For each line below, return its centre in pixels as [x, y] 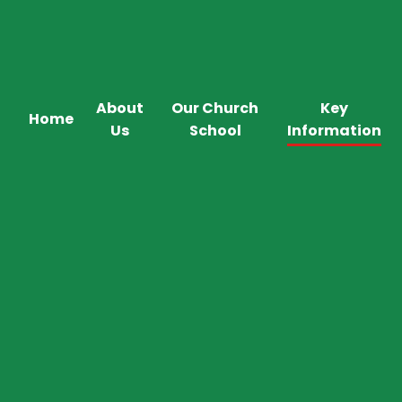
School [215, 130]
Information [334, 130]
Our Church [215, 108]
